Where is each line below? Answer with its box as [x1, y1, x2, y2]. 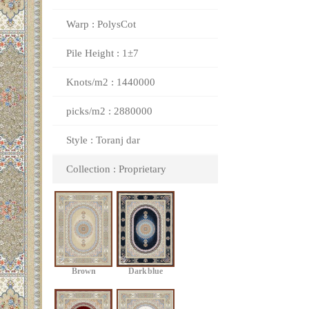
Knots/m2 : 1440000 [66, 77, 155, 88]
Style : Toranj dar [66, 134, 140, 146]
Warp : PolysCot [66, 19, 136, 30]
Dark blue [128, 268, 163, 277]
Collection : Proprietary [66, 163, 166, 175]
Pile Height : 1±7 [66, 48, 139, 59]
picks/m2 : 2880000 [66, 106, 152, 117]
